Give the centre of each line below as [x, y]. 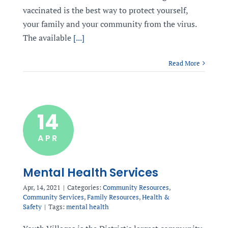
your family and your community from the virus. [109, 24]
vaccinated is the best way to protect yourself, [105, 10]
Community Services [53, 197]
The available [47, 38]
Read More [184, 63]
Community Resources [136, 187]
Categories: [85, 187]
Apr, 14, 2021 [41, 187]
